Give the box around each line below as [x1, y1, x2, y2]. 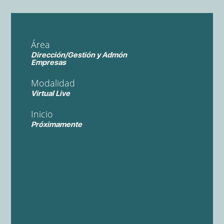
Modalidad [31, 77, 75, 89]
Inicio [31, 108, 53, 120]
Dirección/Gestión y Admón [31, 50, 127, 59]
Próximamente [31, 120, 82, 129]
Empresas [31, 58, 66, 67]
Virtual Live [31, 89, 70, 98]
